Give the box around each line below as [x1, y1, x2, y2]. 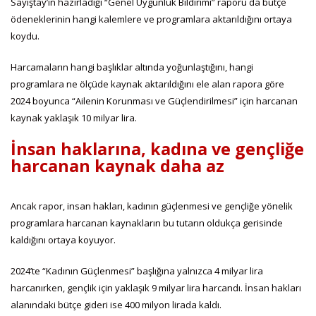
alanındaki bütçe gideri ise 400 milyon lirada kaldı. [11, 298, 221, 311]
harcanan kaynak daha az [11, 154, 224, 177]
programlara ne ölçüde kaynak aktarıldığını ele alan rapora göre [11, 77, 284, 90]
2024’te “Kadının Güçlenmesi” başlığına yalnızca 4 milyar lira [11, 264, 263, 277]
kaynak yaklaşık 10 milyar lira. [11, 111, 137, 124]
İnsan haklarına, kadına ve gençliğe [11, 137, 304, 160]
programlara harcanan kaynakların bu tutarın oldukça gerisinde [11, 216, 283, 229]
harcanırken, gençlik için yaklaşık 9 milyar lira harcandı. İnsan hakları [11, 281, 301, 294]
